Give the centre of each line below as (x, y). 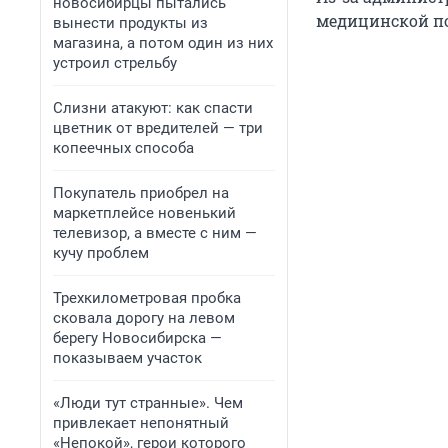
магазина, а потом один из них (163, 43)
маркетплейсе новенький (144, 213)
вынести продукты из (130, 23)
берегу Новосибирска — (137, 338)
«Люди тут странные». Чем (148, 403)
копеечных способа (123, 148)
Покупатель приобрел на (141, 193)
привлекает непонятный (141, 423)
